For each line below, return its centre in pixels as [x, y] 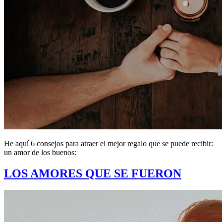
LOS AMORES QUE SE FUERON [93, 173]
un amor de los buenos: [40, 152]
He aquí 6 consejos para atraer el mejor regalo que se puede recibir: [109, 143]
